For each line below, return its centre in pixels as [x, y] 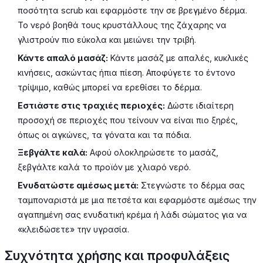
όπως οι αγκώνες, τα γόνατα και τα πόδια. [105, 134]
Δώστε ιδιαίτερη [200, 105]
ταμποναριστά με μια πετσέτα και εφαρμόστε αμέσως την [137, 200]
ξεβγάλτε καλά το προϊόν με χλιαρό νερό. [104, 167]
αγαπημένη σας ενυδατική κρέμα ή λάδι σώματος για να [133, 214]
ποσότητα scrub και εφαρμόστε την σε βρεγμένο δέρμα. [133, 11]
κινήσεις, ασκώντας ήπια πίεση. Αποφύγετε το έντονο [127, 73]
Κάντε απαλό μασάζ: [63, 58]
